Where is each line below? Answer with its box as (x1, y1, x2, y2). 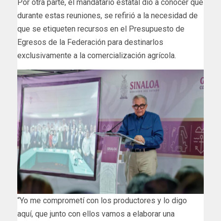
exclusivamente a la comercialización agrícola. (17, 51, 176, 61)
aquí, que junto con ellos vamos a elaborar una (17, 209, 175, 219)
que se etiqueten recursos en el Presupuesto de (17, 24, 184, 34)
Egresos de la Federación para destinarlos (17, 37, 163, 47)
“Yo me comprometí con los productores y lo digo (17, 196, 187, 206)
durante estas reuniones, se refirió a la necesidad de (17, 11, 198, 21)
